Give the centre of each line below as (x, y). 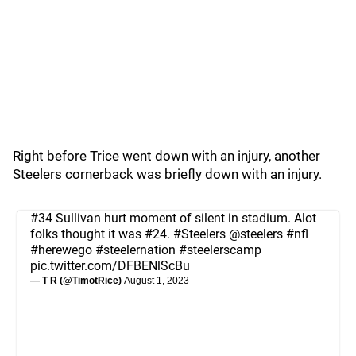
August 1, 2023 (157, 281)
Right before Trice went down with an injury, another (166, 156)
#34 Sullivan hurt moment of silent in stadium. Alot (173, 218)
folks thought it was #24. (102, 234)
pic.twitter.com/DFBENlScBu (110, 266)
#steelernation (135, 250)
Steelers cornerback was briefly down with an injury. (167, 174)
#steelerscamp (220, 250)
